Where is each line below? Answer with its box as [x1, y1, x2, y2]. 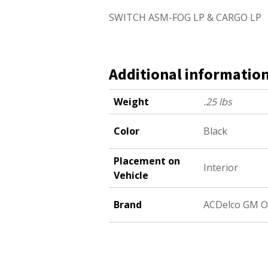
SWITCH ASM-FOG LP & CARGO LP [109, 11, 261, 25]
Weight [114, 95, 149, 109]
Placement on [114, 154, 180, 168]
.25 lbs [203, 95, 232, 109]
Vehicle [114, 169, 148, 182]
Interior [203, 161, 238, 175]
